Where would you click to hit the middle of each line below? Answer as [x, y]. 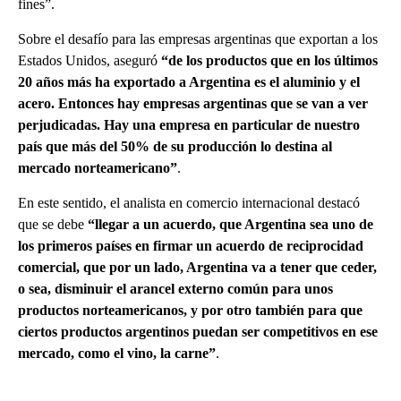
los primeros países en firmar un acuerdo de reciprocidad [191, 245]
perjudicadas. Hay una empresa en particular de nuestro [189, 124]
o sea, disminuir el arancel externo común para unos [175, 288]
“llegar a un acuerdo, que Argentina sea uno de [230, 224]
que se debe [53, 224]
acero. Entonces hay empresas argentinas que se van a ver [193, 103]
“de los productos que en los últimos [269, 60]
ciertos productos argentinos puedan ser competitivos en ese [198, 331]
